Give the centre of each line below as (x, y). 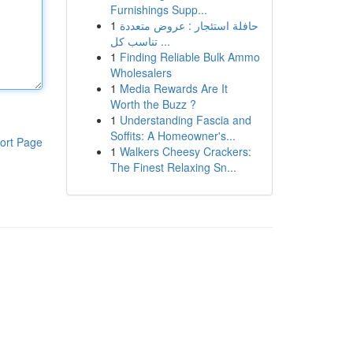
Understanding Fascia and (185, 120)
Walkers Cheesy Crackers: (185, 151)
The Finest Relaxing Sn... (173, 167)
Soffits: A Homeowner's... (173, 136)
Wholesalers (141, 72)
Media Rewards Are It (173, 88)
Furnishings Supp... (158, 9)
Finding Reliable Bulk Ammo (190, 57)
